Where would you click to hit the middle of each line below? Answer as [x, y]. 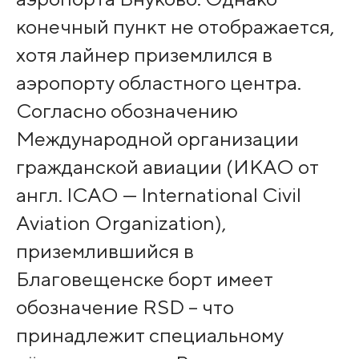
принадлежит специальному [149, 335]
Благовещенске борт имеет [144, 279]
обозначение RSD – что [125, 307]
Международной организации [157, 139]
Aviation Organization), [121, 223]
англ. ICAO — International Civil [158, 195]
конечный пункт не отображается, [175, 27]
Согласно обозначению [127, 111]
